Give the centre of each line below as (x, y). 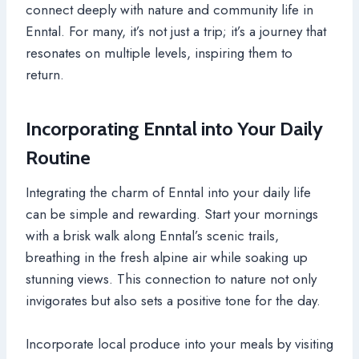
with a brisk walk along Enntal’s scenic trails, (152, 235)
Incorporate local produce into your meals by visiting (179, 343)
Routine (58, 157)
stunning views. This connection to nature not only (171, 278)
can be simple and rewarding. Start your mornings (172, 214)
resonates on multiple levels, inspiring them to (159, 52)
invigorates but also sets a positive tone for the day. (173, 300)
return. (45, 74)
